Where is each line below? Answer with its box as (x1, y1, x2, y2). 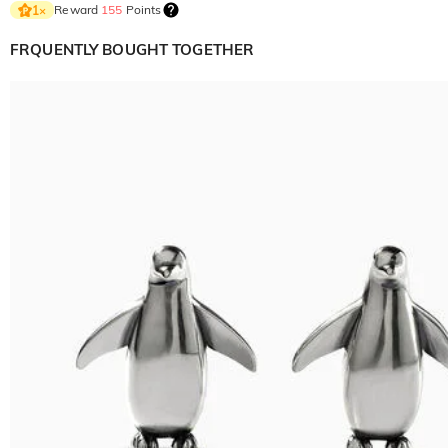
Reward (54, 2, 102, 18)
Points (122, 2, 162, 18)
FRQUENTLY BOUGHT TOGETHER (10, 40, 255, 60)
